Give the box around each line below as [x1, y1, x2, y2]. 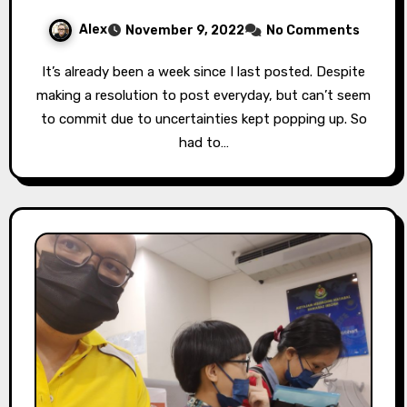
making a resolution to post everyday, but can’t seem [36, 86, 371, 104]
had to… [178, 134, 229, 151]
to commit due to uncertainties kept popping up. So [40, 110, 367, 127]
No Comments [265, 22, 360, 38]
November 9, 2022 [124, 22, 244, 38]
